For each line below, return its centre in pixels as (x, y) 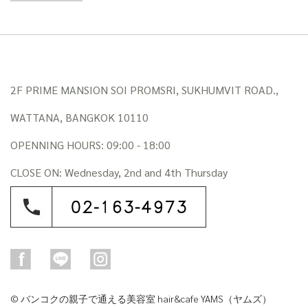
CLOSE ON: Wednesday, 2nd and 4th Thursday (119, 172)
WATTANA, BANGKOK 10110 (79, 117)
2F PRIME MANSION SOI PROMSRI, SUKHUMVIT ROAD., (144, 89)
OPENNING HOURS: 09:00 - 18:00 (90, 144)
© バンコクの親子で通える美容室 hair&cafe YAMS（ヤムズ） (141, 298)
